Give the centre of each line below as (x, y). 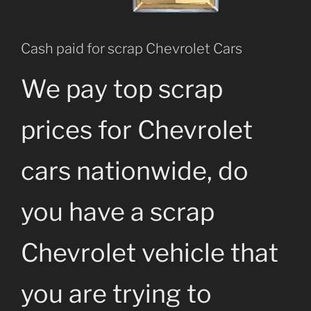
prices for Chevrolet (137, 130)
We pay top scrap (122, 89)
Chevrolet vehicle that (150, 253)
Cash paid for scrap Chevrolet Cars (132, 49)
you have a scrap (118, 212)
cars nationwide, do (135, 171)
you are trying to (116, 294)
